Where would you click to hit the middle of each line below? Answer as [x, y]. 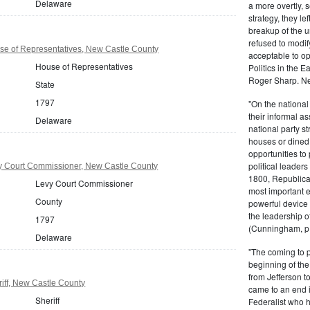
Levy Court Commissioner [84, 183]
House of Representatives [84, 66]
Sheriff [48, 300]
